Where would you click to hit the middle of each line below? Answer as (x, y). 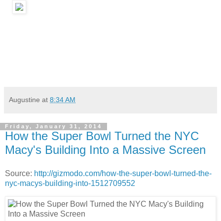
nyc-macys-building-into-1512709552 (70, 184)
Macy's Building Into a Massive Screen (105, 150)
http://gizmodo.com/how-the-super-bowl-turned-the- (123, 174)
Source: (19, 174)
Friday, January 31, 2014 (54, 127)
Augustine (24, 100)
